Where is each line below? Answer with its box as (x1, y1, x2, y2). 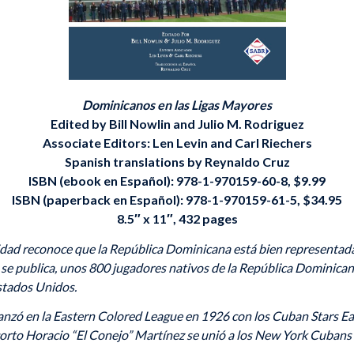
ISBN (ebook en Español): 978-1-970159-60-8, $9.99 (28, 173, 326, 189)
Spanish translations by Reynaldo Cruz (64, 154, 290, 170)
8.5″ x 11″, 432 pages (116, 211, 238, 227)
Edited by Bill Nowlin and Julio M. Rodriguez (50, 116, 304, 132)
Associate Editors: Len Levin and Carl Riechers (42, 135, 312, 151)
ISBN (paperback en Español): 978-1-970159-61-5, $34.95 (12, 192, 342, 208)
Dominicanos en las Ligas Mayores (82, 97, 272, 113)
